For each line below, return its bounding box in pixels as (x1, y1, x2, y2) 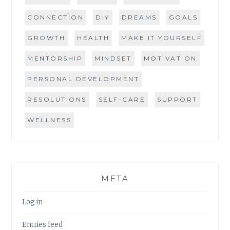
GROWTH (27, 34, 66, 42)
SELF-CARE (98, 95, 146, 104)
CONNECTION (27, 13, 84, 22)
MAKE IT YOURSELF (121, 34, 202, 42)
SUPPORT (157, 95, 198, 104)
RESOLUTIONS (27, 95, 87, 104)
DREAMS (121, 13, 157, 22)
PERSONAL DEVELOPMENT (27, 75, 140, 83)
